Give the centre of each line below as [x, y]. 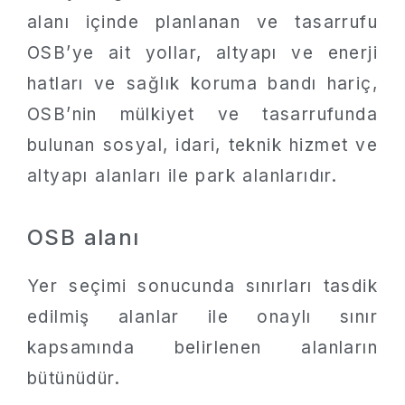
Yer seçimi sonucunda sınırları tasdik [202, 286]
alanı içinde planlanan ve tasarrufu [202, 23]
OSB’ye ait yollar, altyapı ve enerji [202, 53]
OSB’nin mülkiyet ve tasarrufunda [202, 115]
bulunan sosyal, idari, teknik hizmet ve [202, 146]
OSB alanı [84, 237]
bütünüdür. [74, 378]
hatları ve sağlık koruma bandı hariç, [202, 84]
